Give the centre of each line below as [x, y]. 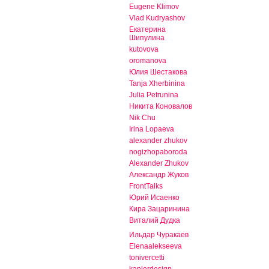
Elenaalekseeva [156, 246]
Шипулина [147, 38]
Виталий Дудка [155, 221]
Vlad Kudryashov [157, 18]
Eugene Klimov [154, 7]
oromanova [148, 61]
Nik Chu [142, 118]
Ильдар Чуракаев [159, 235]
